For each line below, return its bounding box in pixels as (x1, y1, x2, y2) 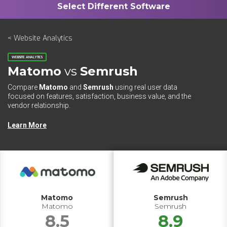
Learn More (8, 121, 47, 129)
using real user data (113, 83, 177, 91)
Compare (8, 83, 39, 91)
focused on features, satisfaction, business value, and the (8, 92, 191, 100)
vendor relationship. (8, 101, 70, 109)
